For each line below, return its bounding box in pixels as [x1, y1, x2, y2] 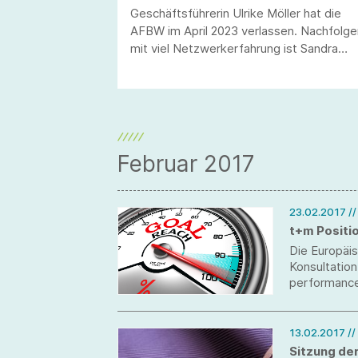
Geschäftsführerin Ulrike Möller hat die [130, 6, 341, 22]
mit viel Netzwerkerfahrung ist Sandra [130, 41, 338, 57]
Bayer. [130, 58, 165, 74]
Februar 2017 [117, 150, 255, 178]
